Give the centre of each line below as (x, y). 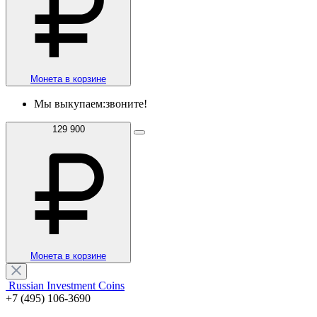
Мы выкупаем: (70, 103)
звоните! (126, 103)
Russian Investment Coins (67, 285)
